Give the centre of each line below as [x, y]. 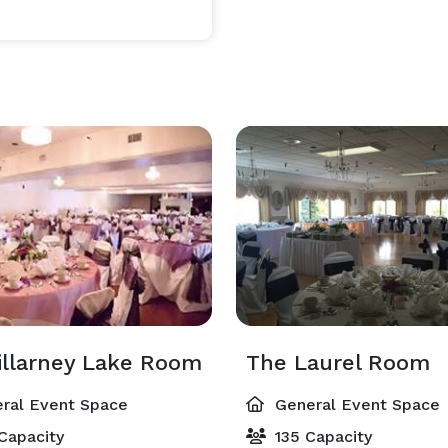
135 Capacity [321, 436]
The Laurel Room [338, 362]
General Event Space [355, 404]
